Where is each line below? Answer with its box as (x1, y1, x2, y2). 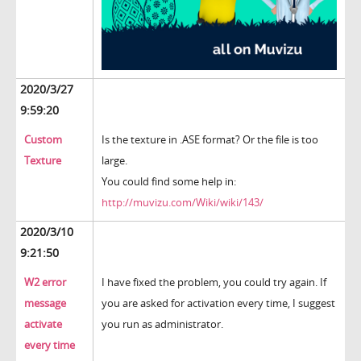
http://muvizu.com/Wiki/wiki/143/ (102, 195, 263, 210)
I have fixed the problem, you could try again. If (102, 275, 326, 290)
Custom (24, 132, 62, 147)
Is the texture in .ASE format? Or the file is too (102, 132, 318, 147)
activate (24, 317, 62, 332)
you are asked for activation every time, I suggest (102, 296, 335, 311)
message (24, 296, 66, 311)
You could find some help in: (102, 174, 236, 189)
